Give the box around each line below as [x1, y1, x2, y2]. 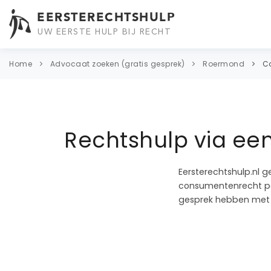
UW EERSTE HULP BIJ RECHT [38, 27, 172, 36]
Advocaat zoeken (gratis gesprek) [50, 59, 185, 70]
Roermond [203, 59, 244, 70]
